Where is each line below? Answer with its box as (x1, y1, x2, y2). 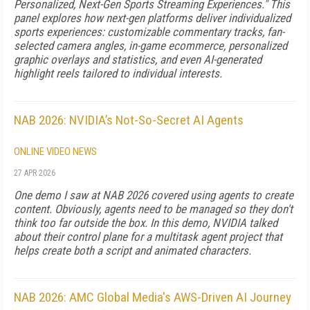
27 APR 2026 (14, 168, 55, 178)
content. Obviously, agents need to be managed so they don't (14, 202, 293, 216)
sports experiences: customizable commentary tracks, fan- (14, 25, 284, 39)
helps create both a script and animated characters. (14, 244, 251, 257)
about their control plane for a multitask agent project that (14, 230, 282, 244)
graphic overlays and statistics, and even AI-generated (14, 53, 262, 66)
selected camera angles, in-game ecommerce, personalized (14, 39, 287, 53)
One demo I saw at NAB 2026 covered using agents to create (14, 188, 293, 202)
